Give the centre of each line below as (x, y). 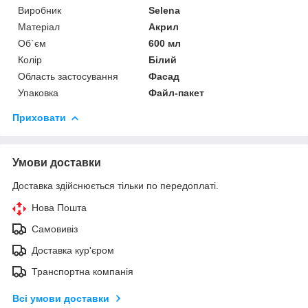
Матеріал (39, 26)
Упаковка (38, 92)
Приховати (39, 117)
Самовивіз (55, 229)
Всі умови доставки (61, 298)
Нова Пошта (59, 207)
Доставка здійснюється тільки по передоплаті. (115, 185)
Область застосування (68, 76)
